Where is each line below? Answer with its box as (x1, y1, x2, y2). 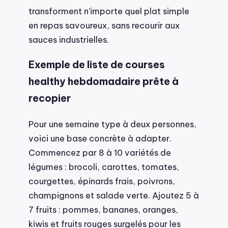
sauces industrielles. (28, 34, 109, 45)
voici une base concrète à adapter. (28, 132, 172, 144)
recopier (28, 92, 71, 104)
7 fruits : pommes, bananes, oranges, (28, 204, 178, 215)
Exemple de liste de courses (28, 58, 165, 71)
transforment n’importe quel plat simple (28, 5, 189, 16)
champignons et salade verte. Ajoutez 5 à (28, 189, 199, 201)
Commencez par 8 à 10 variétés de (28, 147, 171, 158)
